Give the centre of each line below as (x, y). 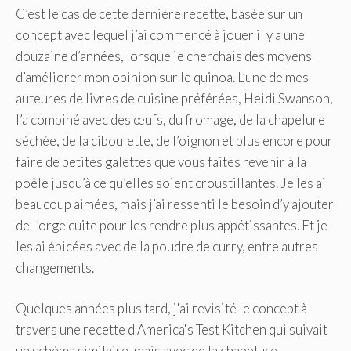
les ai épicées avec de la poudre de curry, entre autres (167, 246)
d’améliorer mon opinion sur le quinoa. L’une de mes (162, 77)
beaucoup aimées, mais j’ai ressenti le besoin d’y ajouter (175, 204)
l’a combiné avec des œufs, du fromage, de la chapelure (170, 119)
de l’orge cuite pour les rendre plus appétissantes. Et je (172, 225)
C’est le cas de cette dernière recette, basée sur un (159, 13)
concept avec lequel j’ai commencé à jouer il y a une (160, 34)
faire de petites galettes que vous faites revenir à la (161, 161)
